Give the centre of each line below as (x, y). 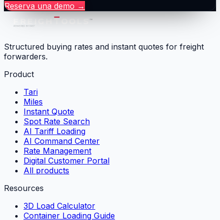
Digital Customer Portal (67, 160)
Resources (24, 188)
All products (46, 170)
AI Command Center (62, 141)
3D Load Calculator (59, 206)
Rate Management (57, 151)
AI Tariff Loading (55, 131)
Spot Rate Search (57, 121)
